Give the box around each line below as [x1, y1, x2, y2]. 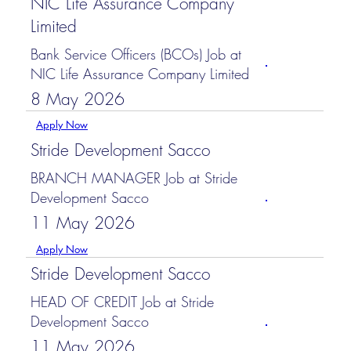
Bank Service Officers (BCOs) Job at [31, 44, 242, 63]
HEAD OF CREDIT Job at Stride [31, 291, 215, 311]
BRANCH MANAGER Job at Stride [31, 168, 238, 187]
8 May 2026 [30, 88, 125, 110]
